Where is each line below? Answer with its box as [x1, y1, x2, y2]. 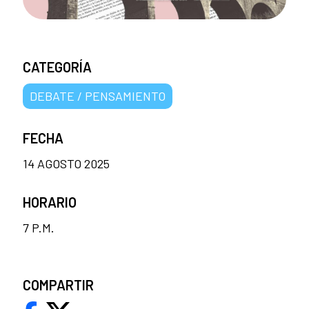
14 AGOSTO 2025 [23, 155, 110, 171]
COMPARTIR [23, 276, 94, 293]
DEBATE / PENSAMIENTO [30, 88, 166, 103]
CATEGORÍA [23, 58, 92, 75]
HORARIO [23, 193, 77, 210]
